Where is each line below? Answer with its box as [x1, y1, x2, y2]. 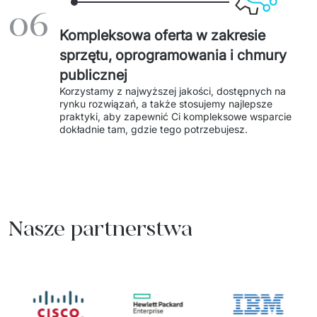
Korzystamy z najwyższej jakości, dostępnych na [59, 85, 286, 97]
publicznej [59, 67, 127, 83]
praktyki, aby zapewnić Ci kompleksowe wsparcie [59, 110, 292, 122]
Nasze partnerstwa [8, 215, 192, 242]
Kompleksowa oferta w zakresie [59, 27, 265, 44]
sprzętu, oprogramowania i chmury [59, 47, 287, 64]
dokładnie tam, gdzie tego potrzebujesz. [59, 123, 250, 135]
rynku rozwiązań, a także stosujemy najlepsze [59, 98, 272, 110]
